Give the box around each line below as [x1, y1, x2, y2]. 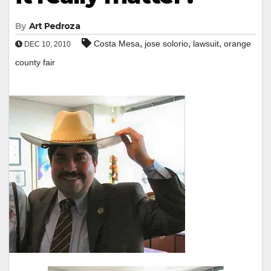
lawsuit [193, 38, 219, 48]
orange [224, 38, 251, 48]
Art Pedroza [28, 20, 80, 31]
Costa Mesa [94, 38, 140, 48]
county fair [15, 57, 55, 67]
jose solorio [145, 38, 188, 48]
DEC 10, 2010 [22, 39, 71, 48]
